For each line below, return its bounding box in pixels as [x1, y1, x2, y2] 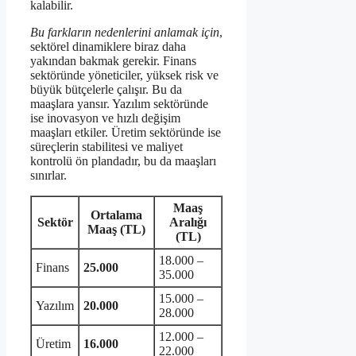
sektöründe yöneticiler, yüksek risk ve [30, 68, 219, 83]
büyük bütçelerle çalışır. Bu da [30, 83, 182, 97]
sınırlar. [30, 168, 67, 183]
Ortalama [91, 208, 142, 222]
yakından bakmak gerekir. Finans [30, 54, 196, 68]
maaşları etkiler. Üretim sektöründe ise [30, 126, 221, 140]
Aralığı [169, 215, 207, 230]
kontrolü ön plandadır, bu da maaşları [30, 154, 216, 168]
